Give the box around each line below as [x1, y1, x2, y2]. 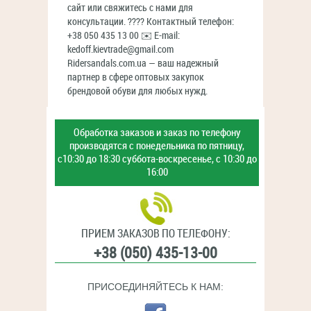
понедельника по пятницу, [134, 140, 244, 152]
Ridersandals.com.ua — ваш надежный [67, 58, 219, 69]
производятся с [69, 140, 134, 152]
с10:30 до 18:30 [57, 153, 120, 165]
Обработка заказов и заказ [73, 126, 187, 139]
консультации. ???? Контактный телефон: [67, 16, 234, 28]
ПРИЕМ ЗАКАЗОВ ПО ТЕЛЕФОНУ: [81, 227, 230, 240]
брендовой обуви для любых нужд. [67, 85, 208, 97]
